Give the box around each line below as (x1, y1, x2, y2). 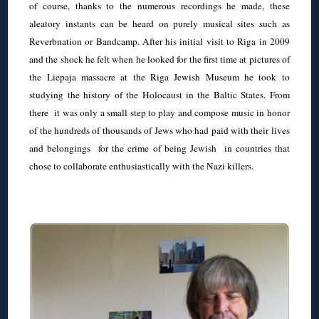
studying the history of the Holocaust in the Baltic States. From (29, 88, 290, 101)
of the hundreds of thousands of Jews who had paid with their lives (29, 123, 290, 137)
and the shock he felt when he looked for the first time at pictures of (29, 52, 290, 66)
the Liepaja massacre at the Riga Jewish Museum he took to (29, 70, 290, 83)
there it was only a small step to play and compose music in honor (29, 105, 290, 119)
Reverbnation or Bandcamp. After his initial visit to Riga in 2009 (29, 34, 290, 48)
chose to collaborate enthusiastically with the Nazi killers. (29, 159, 254, 172)
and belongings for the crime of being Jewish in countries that (29, 141, 290, 155)
